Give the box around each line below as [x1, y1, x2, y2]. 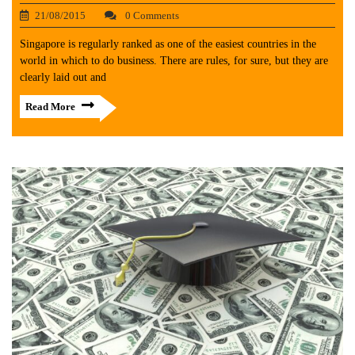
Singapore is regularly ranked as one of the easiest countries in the [20, 38, 316, 50]
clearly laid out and [20, 71, 106, 83]
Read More [25, 101, 75, 113]
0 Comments [123, 10, 179, 21]
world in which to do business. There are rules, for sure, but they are [20, 55, 328, 67]
